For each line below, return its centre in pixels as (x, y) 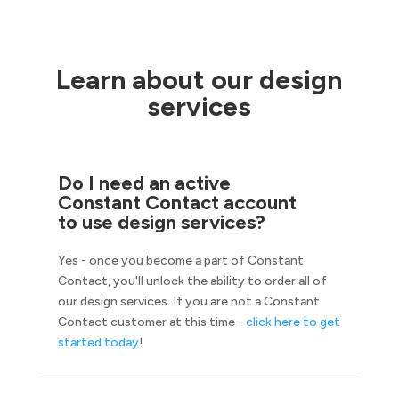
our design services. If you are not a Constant (188, 301)
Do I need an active (144, 183)
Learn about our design (199, 80)
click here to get (293, 322)
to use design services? (161, 222)
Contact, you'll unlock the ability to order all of (192, 281)
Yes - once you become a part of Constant (180, 261)
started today (98, 342)
